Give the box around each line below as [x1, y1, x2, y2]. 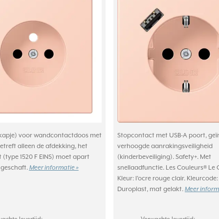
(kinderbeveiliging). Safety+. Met [117, 153, 211, 161]
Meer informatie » [29, 164, 79, 172]
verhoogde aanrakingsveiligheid [117, 142, 213, 150]
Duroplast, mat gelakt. [117, 185, 185, 193]
